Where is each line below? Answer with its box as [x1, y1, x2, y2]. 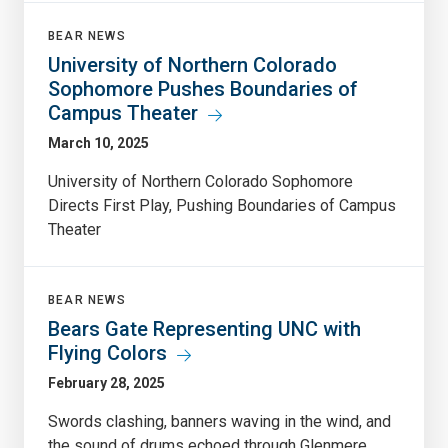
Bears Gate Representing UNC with [48, 316, 361, 341]
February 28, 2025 [48, 374, 165, 391]
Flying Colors [48, 340, 167, 365]
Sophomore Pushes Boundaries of [48, 76, 358, 101]
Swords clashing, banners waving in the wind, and [48, 411, 391, 431]
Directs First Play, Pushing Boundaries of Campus [48, 195, 396, 215]
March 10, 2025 [48, 134, 149, 151]
